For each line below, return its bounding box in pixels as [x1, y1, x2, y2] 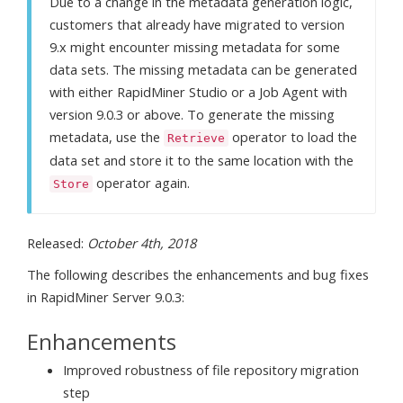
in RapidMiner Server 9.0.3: [27, 288, 184, 306]
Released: [27, 234, 87, 252]
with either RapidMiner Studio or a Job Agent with [49, 83, 347, 101]
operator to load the [228, 128, 357, 146]
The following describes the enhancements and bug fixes [27, 265, 369, 283]
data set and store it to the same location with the [49, 151, 354, 169]
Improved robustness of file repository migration [63, 361, 359, 379]
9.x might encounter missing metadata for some [49, 38, 340, 56]
